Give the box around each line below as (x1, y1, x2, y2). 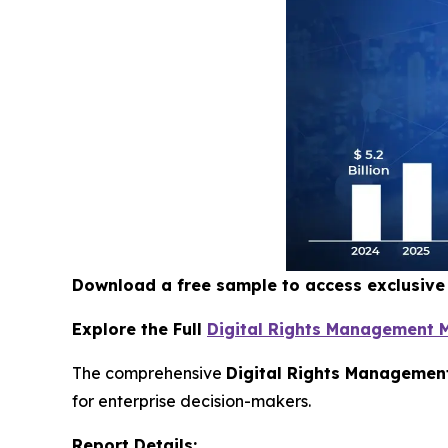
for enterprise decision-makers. (72, 391, 311, 412)
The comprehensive (72, 363, 226, 384)
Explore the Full (72, 319, 207, 340)
